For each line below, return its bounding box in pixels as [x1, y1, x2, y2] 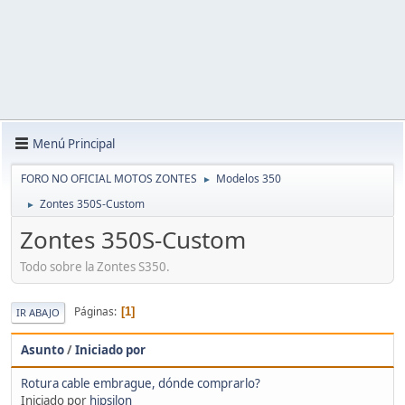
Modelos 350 [216, 171, 281, 186]
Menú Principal [33, 135, 115, 152]
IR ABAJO [16, 305, 60, 319]
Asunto [21, 341, 64, 358]
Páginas [74, 304, 114, 320]
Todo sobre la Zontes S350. [20, 258, 170, 275]
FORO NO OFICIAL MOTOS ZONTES [21, 171, 197, 186]
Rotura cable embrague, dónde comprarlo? [21, 374, 260, 391]
